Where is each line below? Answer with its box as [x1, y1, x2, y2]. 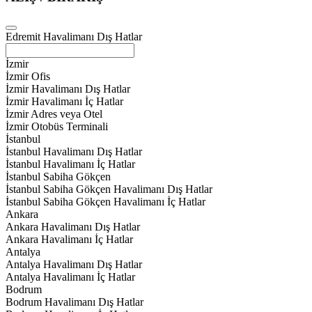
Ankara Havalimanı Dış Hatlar [6, 220, 140, 233]
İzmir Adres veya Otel [6, 107, 102, 120]
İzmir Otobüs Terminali [6, 120, 108, 132]
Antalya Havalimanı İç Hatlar [6, 270, 135, 283]
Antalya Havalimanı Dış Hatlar [6, 258, 142, 270]
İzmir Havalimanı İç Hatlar [6, 95, 123, 107]
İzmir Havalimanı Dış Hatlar [6, 82, 130, 95]
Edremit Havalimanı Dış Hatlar [6, 30, 142, 42]
